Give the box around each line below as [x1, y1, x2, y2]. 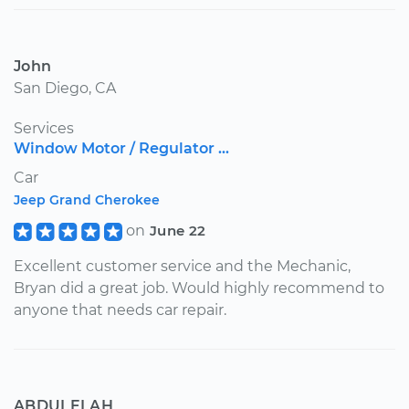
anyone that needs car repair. [14, 300, 226, 319]
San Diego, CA [14, 79, 116, 97]
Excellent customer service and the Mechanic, [14, 257, 351, 275]
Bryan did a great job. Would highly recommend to [14, 278, 384, 297]
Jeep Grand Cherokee [14, 191, 160, 208]
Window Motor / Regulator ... [14, 139, 229, 157]
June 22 [149, 221, 206, 239]
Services [14, 119, 74, 137]
